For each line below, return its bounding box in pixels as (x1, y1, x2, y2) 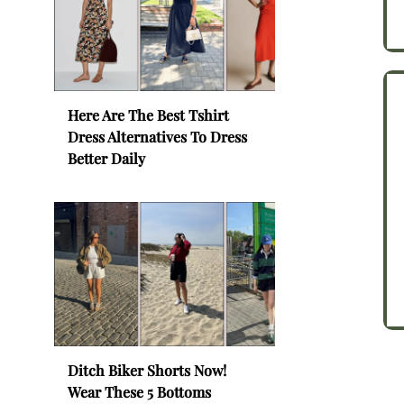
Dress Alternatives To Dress (68, 126, 247, 146)
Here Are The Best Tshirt (68, 105, 229, 124)
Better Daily (68, 148, 145, 168)
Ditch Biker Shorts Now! (68, 360, 226, 380)
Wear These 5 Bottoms (68, 381, 211, 401)
